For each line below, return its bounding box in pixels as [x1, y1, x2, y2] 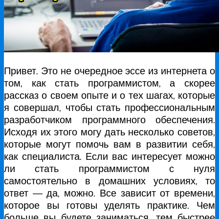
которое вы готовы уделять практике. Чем [4, 198, 215, 211]
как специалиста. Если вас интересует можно [4, 150, 215, 162]
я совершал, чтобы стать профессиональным [4, 101, 215, 113]
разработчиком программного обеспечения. [4, 113, 215, 126]
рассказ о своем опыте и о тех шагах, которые [4, 88, 215, 101]
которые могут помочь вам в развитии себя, [4, 137, 215, 150]
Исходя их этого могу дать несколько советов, [4, 125, 215, 138]
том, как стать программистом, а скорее [4, 76, 215, 89]
